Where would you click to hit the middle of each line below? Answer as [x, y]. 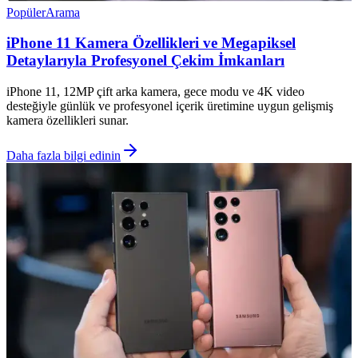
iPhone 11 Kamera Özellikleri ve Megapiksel [151, 43]
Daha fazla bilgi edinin [64, 155]
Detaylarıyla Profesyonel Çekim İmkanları [145, 61]
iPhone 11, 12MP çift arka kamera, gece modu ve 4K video [155, 91]
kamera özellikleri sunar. [68, 120]
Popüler [26, 12]
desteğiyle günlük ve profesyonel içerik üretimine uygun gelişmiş [170, 105]
